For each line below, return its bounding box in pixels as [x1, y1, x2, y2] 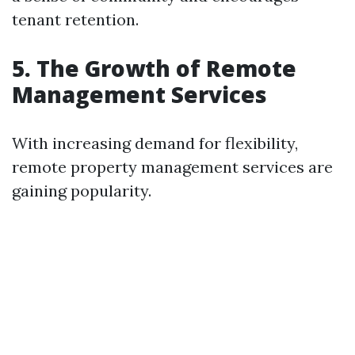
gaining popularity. [12, 181, 151, 200]
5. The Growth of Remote [12, 53, 296, 83]
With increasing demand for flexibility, [12, 133, 298, 153]
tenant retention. [12, 10, 139, 29]
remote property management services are [12, 157, 333, 177]
